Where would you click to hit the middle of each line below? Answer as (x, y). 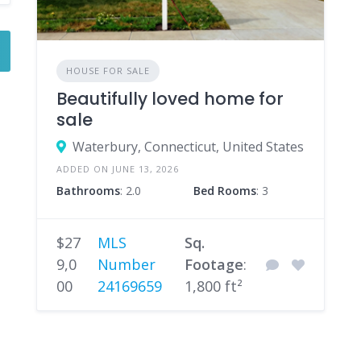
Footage (214, 265)
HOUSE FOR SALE (108, 71)
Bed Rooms (224, 191)
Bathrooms (88, 191)
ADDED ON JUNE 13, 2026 (117, 169)
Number (126, 265)
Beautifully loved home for (170, 99)
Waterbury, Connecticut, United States (188, 147)
